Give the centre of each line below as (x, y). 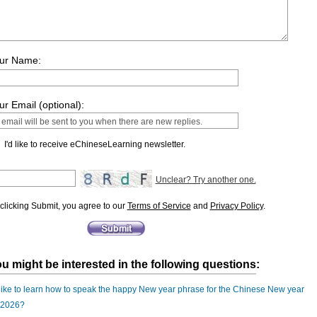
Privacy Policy (236, 206)
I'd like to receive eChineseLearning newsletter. (94, 144)
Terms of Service (159, 206)
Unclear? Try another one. (206, 180)
